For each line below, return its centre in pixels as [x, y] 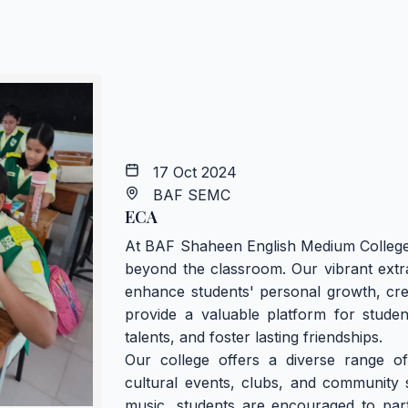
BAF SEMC [185, 194]
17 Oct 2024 [189, 172]
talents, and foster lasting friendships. [254, 337]
